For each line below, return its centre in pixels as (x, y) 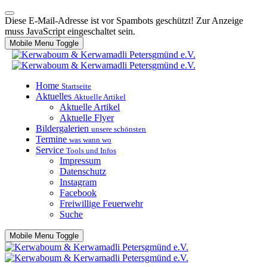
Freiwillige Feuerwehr (101, 204)
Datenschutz (83, 171)
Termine (51, 139)
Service (50, 150)
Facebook (78, 193)
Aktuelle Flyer (87, 118)
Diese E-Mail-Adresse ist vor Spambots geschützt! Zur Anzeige (124, 21)
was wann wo (90, 140)
